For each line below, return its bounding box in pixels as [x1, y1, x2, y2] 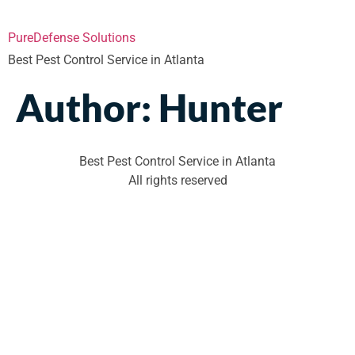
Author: [16, 85, 158, 130]
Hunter [158, 85, 283, 130]
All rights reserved [128, 173, 227, 188]
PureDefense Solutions [8, 30, 136, 45]
